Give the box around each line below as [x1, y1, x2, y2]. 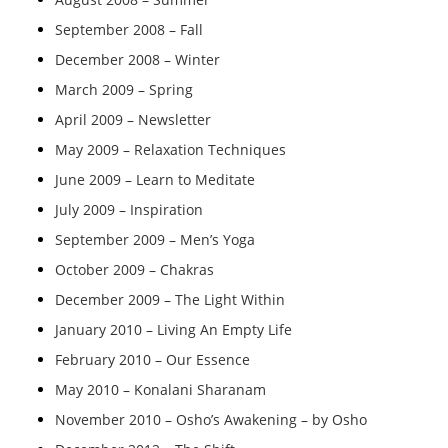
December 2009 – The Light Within [55, 290, 285, 309]
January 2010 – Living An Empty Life [55, 320, 292, 339]
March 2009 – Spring [55, 80, 193, 99]
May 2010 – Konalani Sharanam [55, 380, 266, 399]
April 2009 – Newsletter [55, 110, 211, 129]
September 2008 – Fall [55, 20, 203, 39]
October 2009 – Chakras [55, 260, 214, 279]
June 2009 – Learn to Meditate [55, 170, 255, 189]
